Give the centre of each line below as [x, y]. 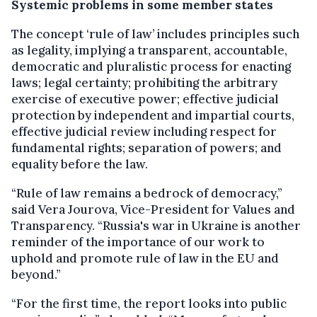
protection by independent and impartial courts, [153, 116]
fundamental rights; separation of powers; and [146, 148]
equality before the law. [80, 165]
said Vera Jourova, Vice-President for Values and [153, 210]
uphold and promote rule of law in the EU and [145, 259]
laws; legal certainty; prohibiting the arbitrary [144, 83]
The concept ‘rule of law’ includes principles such [155, 34]
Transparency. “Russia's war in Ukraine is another [156, 226]
